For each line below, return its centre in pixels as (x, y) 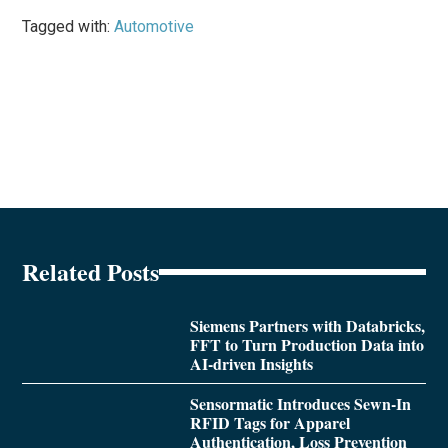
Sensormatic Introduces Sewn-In (300, 403)
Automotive (154, 26)
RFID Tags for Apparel (269, 422)
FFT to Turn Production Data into (306, 344)
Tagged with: (68, 26)
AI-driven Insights (251, 363)
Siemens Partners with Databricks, (307, 325)
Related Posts (91, 271)
